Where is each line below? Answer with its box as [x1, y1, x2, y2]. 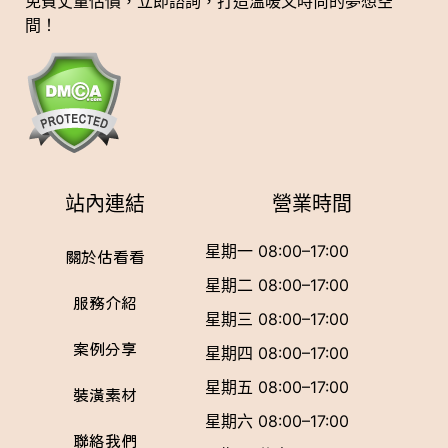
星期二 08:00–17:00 [204, 275, 349, 296]
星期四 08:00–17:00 [204, 343, 349, 364]
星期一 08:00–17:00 [204, 241, 349, 262]
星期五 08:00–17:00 [204, 377, 349, 398]
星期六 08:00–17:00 [204, 411, 349, 432]
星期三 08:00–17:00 [204, 309, 349, 330]
